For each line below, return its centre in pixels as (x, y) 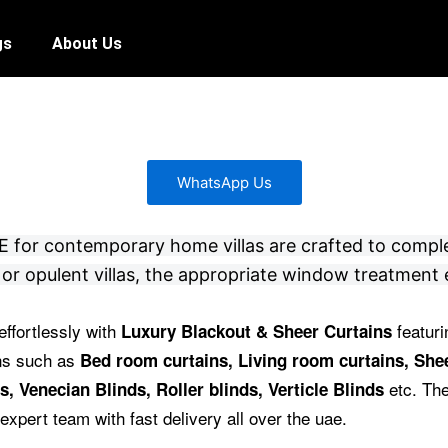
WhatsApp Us (224, 182)
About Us (87, 43)
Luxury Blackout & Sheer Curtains (256, 330)
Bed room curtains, (159, 359)
